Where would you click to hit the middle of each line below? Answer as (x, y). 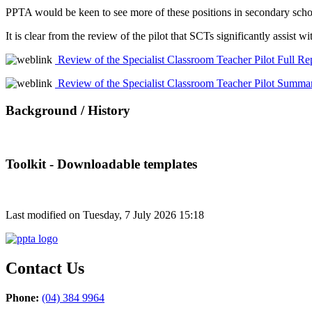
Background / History (68, 110)
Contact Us (45, 268)
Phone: (22, 297)
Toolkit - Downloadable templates (101, 164)
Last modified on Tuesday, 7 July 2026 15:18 (105, 215)
